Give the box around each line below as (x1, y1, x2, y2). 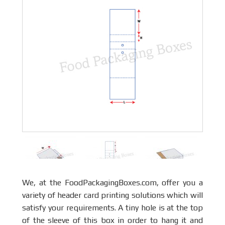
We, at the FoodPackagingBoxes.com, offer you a (22, 178, 203, 187)
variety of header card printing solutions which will (22, 190, 203, 200)
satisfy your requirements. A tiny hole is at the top (22, 203, 203, 212)
